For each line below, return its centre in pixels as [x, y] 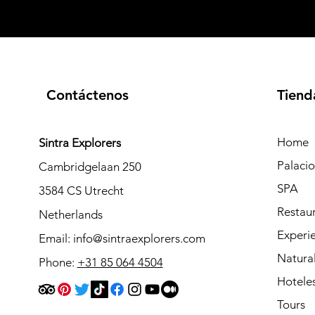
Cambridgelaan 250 [90, 167]
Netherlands [70, 214]
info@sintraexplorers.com [139, 238]
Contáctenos [87, 95]
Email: [56, 238]
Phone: [58, 262]
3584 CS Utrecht [81, 191]
